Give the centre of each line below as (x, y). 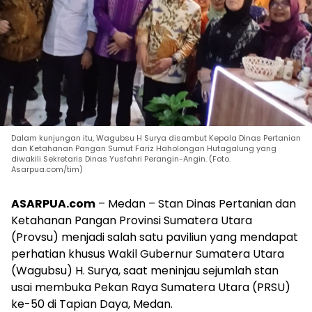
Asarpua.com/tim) (47, 169)
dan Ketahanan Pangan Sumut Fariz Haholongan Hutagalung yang (144, 148)
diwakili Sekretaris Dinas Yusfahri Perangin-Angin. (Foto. (121, 158)
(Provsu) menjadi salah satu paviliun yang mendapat (155, 237)
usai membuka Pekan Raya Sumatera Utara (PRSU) (151, 287)
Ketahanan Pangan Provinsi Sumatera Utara (132, 220)
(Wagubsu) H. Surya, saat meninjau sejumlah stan (145, 270)
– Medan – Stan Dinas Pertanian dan (196, 203)
